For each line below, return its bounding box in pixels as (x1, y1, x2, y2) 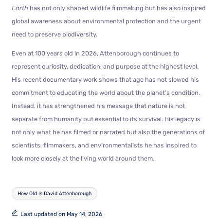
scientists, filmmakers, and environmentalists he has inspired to (12, 141, 197, 149)
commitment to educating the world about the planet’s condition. (12, 89, 200, 96)
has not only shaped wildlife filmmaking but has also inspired (28, 4, 206, 12)
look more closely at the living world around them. (12, 154, 154, 162)
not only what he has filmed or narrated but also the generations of (12, 128, 205, 136)
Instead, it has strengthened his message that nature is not (12, 102, 185, 109)
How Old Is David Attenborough (18, 190, 92, 197)
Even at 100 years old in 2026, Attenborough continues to (12, 49, 179, 57)
